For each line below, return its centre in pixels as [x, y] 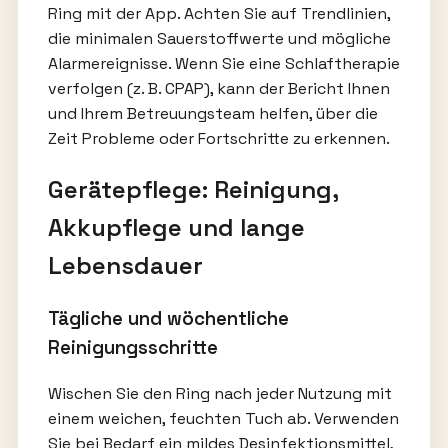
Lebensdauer [125, 265]
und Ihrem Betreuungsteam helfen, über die [212, 113]
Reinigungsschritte [132, 348]
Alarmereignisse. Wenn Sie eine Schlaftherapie [223, 63]
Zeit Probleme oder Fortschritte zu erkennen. [218, 138]
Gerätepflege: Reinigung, [192, 189]
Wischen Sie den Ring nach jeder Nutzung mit [219, 394]
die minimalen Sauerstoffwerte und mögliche [219, 38]
